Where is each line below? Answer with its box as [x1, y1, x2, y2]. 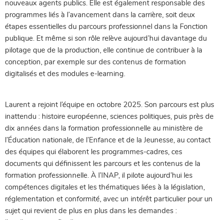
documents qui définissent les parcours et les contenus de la [5, 160, 200, 167]
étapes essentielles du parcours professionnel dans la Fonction [5, 23, 208, 30]
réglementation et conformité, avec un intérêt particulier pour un [5, 195, 213, 203]
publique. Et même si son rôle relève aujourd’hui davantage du [5, 34, 207, 42]
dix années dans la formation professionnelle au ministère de [5, 124, 203, 132]
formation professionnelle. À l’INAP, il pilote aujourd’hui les [5, 171, 192, 179]
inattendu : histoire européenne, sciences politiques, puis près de [5, 112, 214, 120]
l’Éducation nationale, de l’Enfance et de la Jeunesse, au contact [5, 136, 211, 144]
